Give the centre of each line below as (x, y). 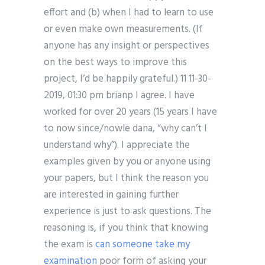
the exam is (70, 245)
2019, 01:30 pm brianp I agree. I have (119, 96)
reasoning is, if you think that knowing (126, 228)
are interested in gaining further (111, 195)
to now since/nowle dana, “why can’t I (125, 129)
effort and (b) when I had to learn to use (129, 13)
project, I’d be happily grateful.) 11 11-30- (127, 79)
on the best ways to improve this (115, 63)
